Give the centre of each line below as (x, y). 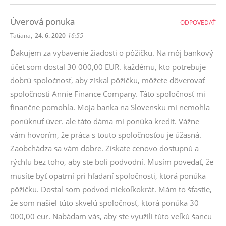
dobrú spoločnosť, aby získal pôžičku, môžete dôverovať (107, 80)
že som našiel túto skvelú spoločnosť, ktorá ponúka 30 (104, 203)
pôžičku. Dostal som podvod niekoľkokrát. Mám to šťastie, (111, 189)
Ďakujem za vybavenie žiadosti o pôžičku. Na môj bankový (112, 53)
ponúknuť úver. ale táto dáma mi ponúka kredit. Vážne (105, 121)
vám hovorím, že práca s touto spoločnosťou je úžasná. (106, 135)
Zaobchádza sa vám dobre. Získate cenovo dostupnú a (104, 148)
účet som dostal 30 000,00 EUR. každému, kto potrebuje (108, 67)
